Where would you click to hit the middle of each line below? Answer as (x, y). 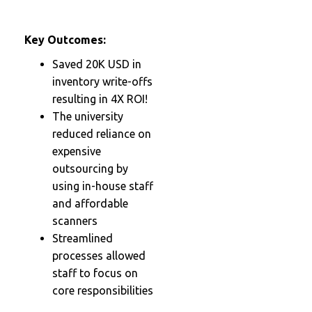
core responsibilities (103, 290)
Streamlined (83, 238)
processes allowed (99, 255)
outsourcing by (90, 168)
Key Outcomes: (65, 39)
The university (88, 116)
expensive (77, 151)
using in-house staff (103, 186)
